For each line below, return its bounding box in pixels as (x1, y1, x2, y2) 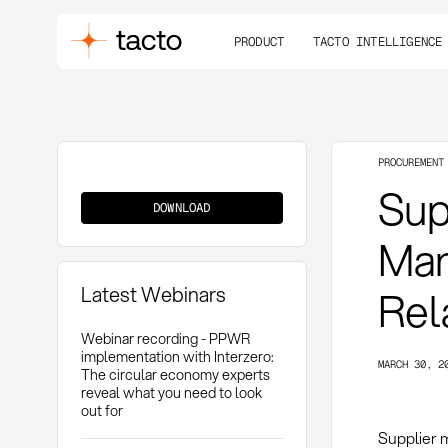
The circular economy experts (80, 363, 270, 385)
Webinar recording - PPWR (80, 327, 250, 349)
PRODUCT (233, 32, 285, 50)
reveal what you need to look (80, 381, 262, 403)
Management (80, 188, 148, 206)
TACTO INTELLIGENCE (312, 32, 443, 50)
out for (80, 399, 123, 421)
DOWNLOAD (153, 198, 211, 216)
